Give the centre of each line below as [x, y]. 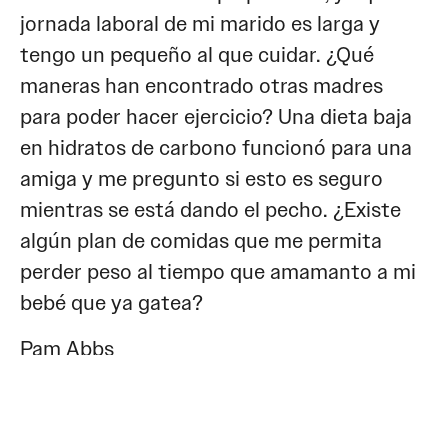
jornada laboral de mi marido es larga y [200, 24]
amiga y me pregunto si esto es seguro [201, 179]
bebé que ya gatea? [111, 303]
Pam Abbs [67, 348]
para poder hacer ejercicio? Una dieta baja [216, 117]
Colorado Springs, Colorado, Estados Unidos [215, 394]
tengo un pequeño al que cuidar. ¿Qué [197, 55]
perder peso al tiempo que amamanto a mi [218, 272]
